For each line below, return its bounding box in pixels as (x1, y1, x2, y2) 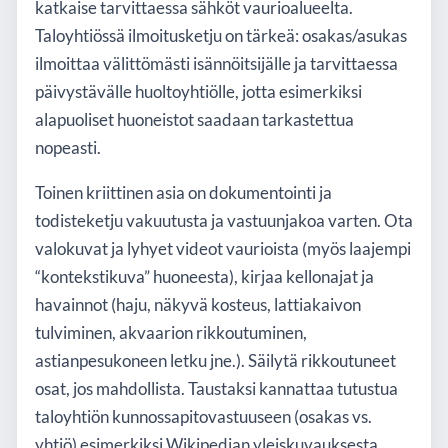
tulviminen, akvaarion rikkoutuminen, (35, 322, 307, 343)
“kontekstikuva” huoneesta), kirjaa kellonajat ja (35, 266, 374, 287)
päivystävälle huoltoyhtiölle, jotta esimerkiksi (35, 81, 362, 102)
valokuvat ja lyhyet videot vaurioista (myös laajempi (35, 238, 411, 259)
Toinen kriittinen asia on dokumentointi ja (35, 182, 332, 203)
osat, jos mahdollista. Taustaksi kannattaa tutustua (35, 378, 398, 399)
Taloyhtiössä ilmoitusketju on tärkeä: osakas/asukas (35, 25, 407, 46)
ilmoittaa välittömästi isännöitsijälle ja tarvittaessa (35, 53, 398, 74)
